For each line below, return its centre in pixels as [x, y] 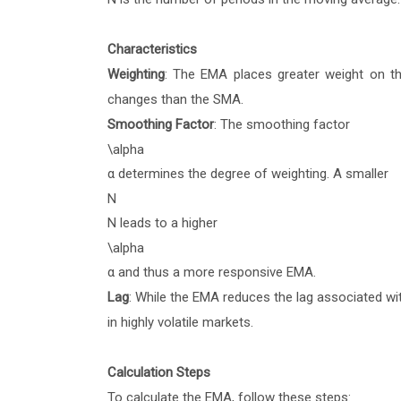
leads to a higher [168, 223]
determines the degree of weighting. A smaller [253, 174]
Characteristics [152, 50]
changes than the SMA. [175, 100]
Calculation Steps [158, 373]
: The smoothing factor [283, 125]
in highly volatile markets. [180, 323]
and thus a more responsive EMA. [215, 273]
